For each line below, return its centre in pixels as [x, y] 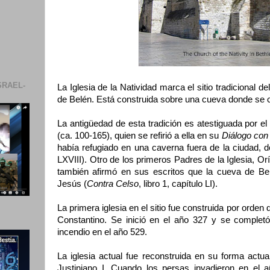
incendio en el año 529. [102, 232]
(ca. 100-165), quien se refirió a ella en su [140, 136]
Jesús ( [72, 184]
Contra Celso [113, 184]
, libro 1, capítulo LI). [178, 184]
